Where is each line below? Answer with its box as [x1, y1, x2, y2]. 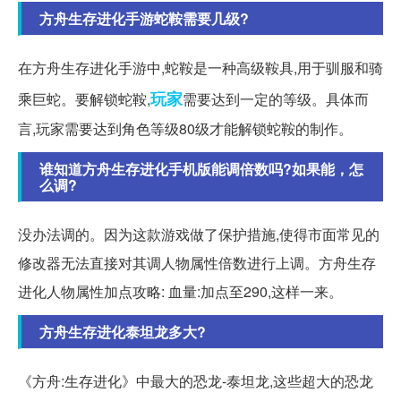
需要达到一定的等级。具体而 [183, 88, 369, 109]
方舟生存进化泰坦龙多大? [39, 320, 206, 342]
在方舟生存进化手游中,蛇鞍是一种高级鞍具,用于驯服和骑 [18, 56, 383, 78]
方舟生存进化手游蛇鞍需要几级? [39, 7, 249, 29]
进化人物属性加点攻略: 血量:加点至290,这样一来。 [18, 280, 343, 302]
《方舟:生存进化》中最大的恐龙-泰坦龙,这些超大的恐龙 [18, 370, 373, 391]
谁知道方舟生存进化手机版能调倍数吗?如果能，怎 [39, 158, 363, 179]
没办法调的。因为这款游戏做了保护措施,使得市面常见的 [18, 223, 380, 244]
